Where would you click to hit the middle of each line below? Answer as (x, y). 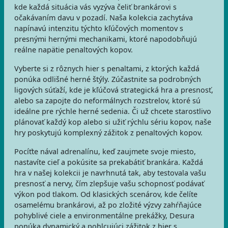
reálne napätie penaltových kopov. (74, 50)
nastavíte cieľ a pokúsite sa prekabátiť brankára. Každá (109, 162)
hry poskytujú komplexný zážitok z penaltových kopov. (108, 133)
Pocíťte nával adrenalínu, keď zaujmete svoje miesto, (105, 151)
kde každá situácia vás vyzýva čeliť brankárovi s (95, 7)
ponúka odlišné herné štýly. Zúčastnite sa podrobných (108, 79)
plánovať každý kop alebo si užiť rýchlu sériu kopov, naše (113, 122)
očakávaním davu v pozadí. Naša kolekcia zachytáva (104, 18)
